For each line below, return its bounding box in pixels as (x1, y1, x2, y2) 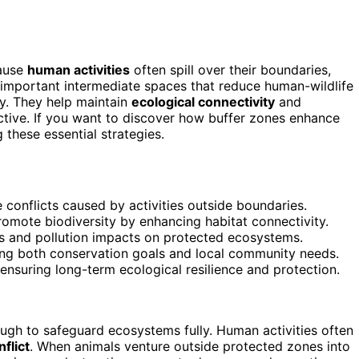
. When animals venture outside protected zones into (30, 337, 350, 354)
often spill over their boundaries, (130, 61, 331, 78)
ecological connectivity (131, 93, 275, 110)
